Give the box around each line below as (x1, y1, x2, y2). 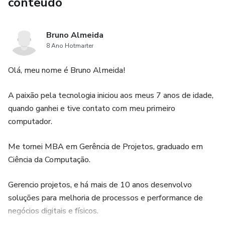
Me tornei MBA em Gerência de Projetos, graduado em (8, 141, 203, 152)
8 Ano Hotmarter (46, 42, 93, 50)
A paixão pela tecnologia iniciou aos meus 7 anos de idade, (8, 90, 213, 101)
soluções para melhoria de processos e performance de (8, 192, 203, 203)
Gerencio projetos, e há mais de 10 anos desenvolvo (8, 179, 192, 190)
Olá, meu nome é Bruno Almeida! (8, 65, 125, 76)
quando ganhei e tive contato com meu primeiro (8, 103, 175, 114)
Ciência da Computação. (8, 154, 90, 165)
